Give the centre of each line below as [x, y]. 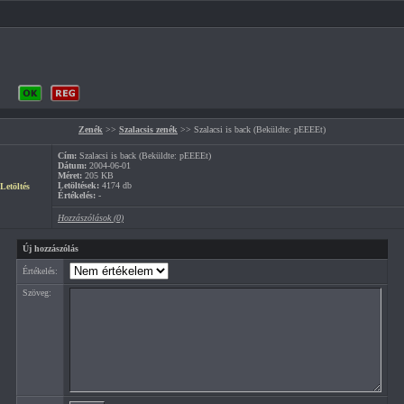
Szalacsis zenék [148, 129]
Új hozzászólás [50, 248]
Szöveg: [37, 293]
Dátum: [72, 165]
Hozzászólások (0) [91, 218]
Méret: [70, 175]
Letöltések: [78, 185]
